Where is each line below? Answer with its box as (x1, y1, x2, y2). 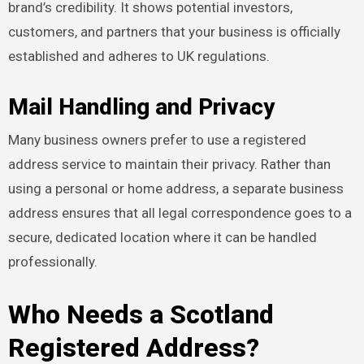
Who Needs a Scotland (7, 298, 274, 330)
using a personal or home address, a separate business (7, 180, 344, 197)
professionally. (7, 253, 97, 270)
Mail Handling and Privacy (7, 93, 275, 121)
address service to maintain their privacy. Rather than (7, 155, 331, 172)
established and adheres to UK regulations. (7, 48, 270, 65)
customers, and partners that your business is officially (7, 24, 340, 41)
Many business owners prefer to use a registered (7, 131, 306, 148)
